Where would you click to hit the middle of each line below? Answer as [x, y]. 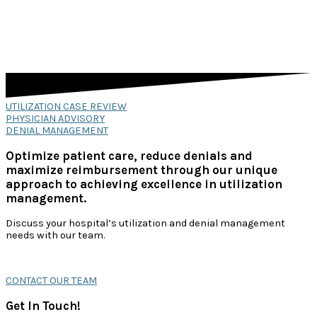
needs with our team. [55, 236]
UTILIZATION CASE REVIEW [66, 107]
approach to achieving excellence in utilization [144, 184]
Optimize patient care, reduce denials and [129, 156]
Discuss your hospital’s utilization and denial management [145, 224]
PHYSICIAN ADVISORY [55, 119]
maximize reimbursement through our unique [142, 170]
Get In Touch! [43, 305]
